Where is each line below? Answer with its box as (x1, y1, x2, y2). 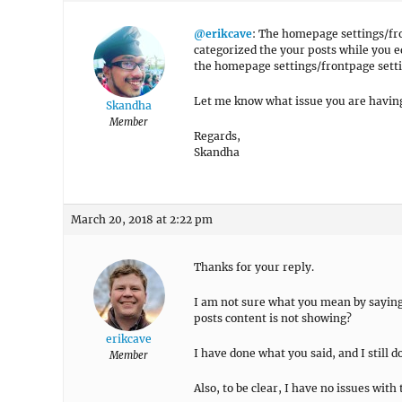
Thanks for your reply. (194, 260, 314, 274)
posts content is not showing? (194, 311, 352, 325)
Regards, (194, 129, 240, 143)
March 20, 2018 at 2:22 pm (71, 213, 213, 226)
